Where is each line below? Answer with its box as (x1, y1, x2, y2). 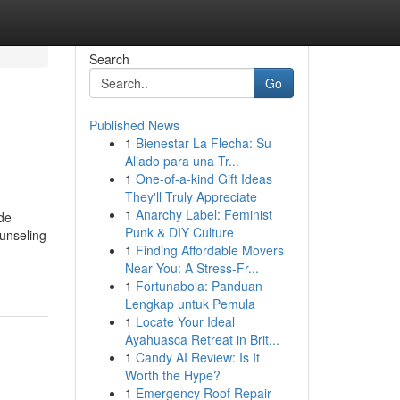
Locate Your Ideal (135, 312, 235, 330)
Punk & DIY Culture (124, 223, 234, 241)
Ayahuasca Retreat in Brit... (124, 330, 279, 348)
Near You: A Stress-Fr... (124, 259, 259, 277)
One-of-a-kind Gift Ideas (135, 170, 272, 187)
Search (88, 50, 129, 68)
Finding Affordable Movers (135, 241, 284, 259)
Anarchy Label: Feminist (135, 205, 272, 223)
